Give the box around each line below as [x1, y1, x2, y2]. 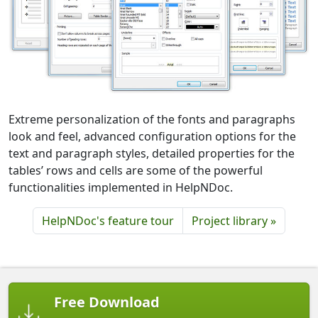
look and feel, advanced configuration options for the [9, 128, 296, 144]
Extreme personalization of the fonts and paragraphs [9, 111, 295, 127]
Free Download [54, 292, 160, 312]
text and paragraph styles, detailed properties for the [9, 145, 295, 161]
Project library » [192, 212, 276, 229]
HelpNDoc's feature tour [42, 212, 174, 229]
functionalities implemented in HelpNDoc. [9, 179, 233, 195]
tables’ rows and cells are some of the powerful [9, 162, 263, 178]
